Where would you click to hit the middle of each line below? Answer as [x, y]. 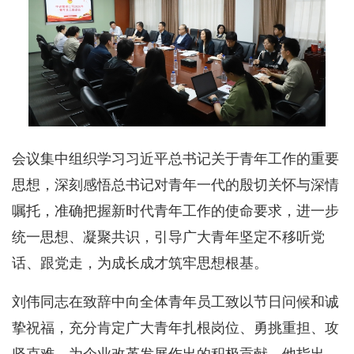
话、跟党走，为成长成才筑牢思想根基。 [140, 263]
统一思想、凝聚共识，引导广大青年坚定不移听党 [168, 237]
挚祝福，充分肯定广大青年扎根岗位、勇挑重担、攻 [175, 328]
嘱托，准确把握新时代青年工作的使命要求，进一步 [175, 211]
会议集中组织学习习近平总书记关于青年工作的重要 [175, 158]
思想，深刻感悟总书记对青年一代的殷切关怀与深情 [175, 185]
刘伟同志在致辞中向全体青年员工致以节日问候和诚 [175, 301]
